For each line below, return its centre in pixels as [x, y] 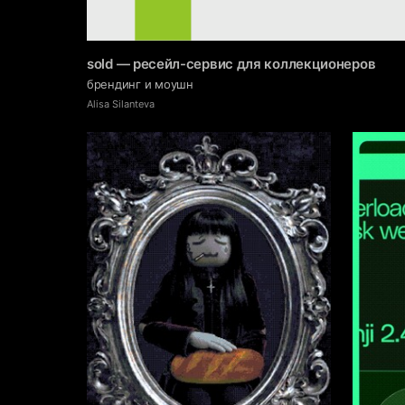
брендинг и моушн [140, 84]
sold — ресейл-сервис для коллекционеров [231, 63]
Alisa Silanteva [121, 104]
